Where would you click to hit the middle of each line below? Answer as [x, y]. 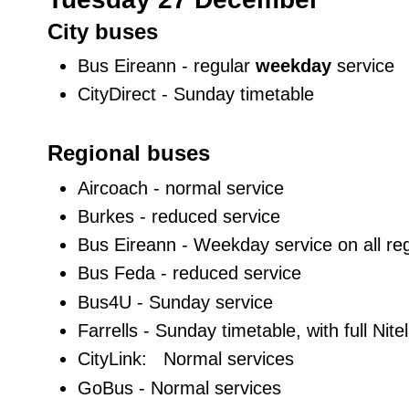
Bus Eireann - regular [167, 66]
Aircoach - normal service [181, 188]
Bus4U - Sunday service [175, 302]
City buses [103, 31]
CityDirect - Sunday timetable [196, 94]
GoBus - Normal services [179, 388]
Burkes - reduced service [179, 216]
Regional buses [138, 153]
